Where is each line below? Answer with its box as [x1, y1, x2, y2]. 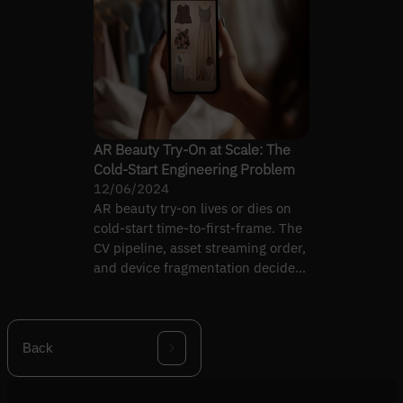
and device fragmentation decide [94, 258, 295, 276]
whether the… [94, 278, 179, 296]
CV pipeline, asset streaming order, [94, 238, 306, 256]
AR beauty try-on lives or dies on [94, 199, 291, 217]
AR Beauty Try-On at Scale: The [94, 139, 291, 158]
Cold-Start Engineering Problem [94, 159, 295, 178]
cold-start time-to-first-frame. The [94, 219, 302, 237]
